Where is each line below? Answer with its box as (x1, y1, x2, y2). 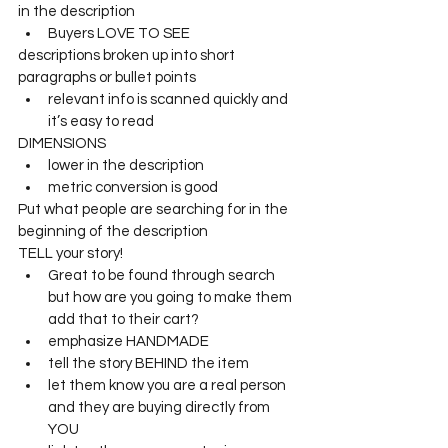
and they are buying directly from (48, 400, 273, 416)
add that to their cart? (48, 312, 199, 328)
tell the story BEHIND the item (48, 356, 249, 372)
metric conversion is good (48, 180, 218, 196)
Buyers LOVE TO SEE (48, 26, 190, 42)
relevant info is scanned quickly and (48, 92, 291, 108)
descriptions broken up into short (18, 48, 238, 64)
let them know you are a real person (48, 378, 289, 394)
